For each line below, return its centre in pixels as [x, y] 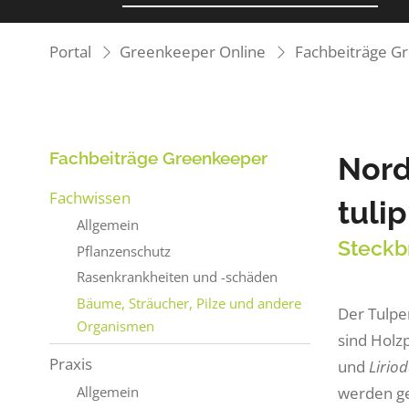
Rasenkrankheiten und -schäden [177, 277]
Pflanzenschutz [123, 251]
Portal [70, 52]
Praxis [70, 364]
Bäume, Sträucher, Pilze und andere [189, 303]
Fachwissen [89, 197]
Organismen [115, 325]
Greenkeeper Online [193, 52]
